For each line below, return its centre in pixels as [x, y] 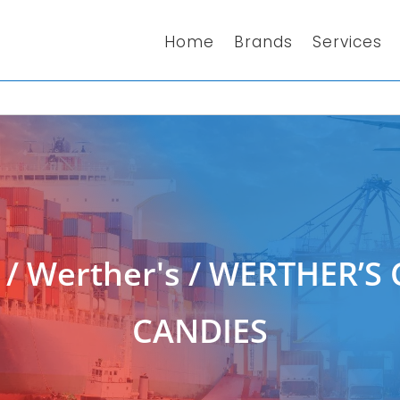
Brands [264, 42]
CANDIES [200, 331]
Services [348, 42]
